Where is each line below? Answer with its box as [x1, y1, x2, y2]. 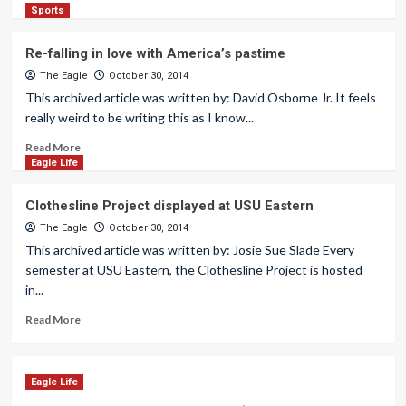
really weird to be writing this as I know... [24, 110, 254, 125]
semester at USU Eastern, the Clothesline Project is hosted [24, 262, 362, 277]
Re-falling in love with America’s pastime [24, 45, 285, 62]
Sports [30, 5, 64, 16]
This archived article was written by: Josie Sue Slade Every [24, 242, 354, 257]
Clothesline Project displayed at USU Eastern [24, 198, 314, 214]
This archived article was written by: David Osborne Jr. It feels [24, 90, 376, 105]
